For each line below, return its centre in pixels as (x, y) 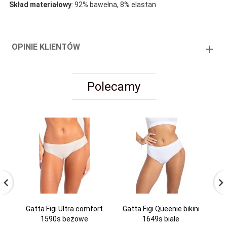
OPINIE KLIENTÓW (46, 47)
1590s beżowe (64, 219)
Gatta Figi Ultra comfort (64, 209)
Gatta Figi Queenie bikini (161, 209)
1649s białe (161, 219)
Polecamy (113, 87)
